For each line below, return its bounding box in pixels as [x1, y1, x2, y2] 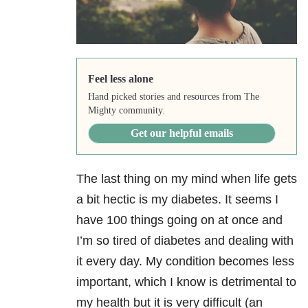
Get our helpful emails [130, 127, 233, 140]
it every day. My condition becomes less [76, 254, 294, 269]
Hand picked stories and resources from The [87, 91, 259, 102]
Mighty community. [87, 105, 165, 116]
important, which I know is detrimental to [76, 275, 296, 289]
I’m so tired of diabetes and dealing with [76, 234, 294, 248]
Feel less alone [87, 73, 153, 85]
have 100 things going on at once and [76, 213, 283, 228]
